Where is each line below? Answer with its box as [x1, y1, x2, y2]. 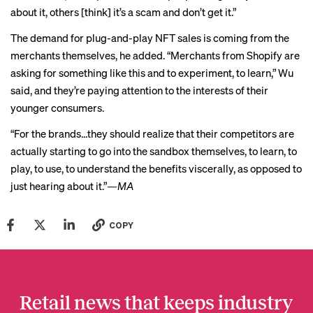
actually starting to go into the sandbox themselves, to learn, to [10, 144, 297, 158]
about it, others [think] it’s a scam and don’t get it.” [10, 5, 236, 19]
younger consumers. [10, 101, 104, 115]
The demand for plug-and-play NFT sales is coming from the [10, 31, 289, 45]
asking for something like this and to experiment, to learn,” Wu [10, 66, 293, 80]
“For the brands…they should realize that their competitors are [10, 126, 294, 140]
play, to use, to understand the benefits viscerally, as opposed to [10, 161, 302, 175]
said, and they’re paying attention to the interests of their [10, 83, 268, 97]
